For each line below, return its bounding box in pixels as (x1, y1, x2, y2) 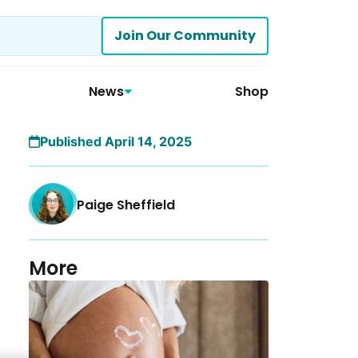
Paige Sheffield (77, 196, 175, 214)
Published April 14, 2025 (40, 133, 192, 149)
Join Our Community (114, 26, 256, 45)
